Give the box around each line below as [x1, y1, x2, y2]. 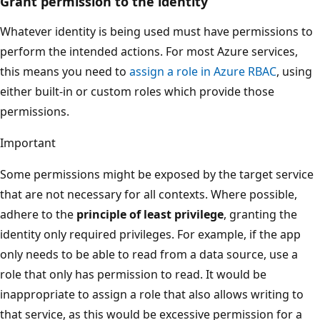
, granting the [224, 206, 297, 222]
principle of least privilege [76, 206, 224, 222]
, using [276, 63, 312, 79]
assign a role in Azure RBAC [129, 63, 276, 79]
